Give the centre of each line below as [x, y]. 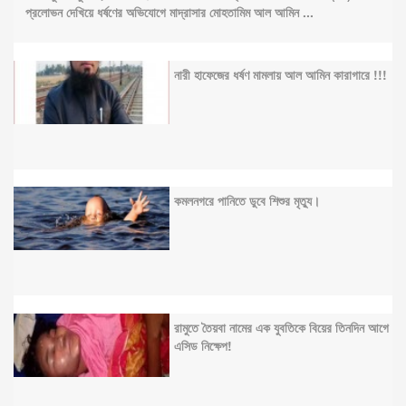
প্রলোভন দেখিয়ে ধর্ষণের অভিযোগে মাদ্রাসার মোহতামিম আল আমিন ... [169, 12]
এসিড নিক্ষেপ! [203, 345]
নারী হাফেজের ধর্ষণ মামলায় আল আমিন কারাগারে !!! [280, 74]
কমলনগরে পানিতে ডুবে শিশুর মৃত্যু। [246, 201]
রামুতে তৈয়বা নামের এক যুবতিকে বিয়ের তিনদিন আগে [281, 327]
